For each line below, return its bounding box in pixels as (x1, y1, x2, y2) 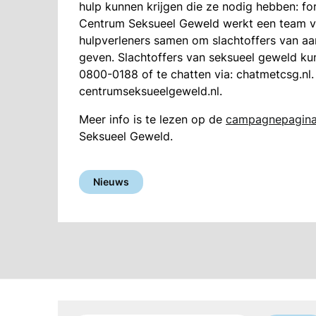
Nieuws (93, 176, 129, 188)
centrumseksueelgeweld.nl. (79, 84, 222, 98)
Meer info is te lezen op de (79, 112, 226, 126)
